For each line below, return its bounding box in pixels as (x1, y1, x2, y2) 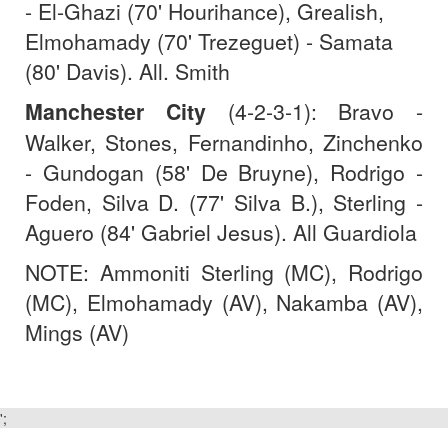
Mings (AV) (25, 316, 129, 347)
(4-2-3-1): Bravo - (205, 95, 423, 126)
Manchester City (25, 95, 206, 127)
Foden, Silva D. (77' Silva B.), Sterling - (25, 186, 423, 217)
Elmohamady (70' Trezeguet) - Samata (25, 25, 393, 56)
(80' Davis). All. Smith (25, 55, 230, 86)
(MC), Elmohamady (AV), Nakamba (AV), (25, 286, 423, 317)
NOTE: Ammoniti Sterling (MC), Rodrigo (25, 256, 423, 287)
